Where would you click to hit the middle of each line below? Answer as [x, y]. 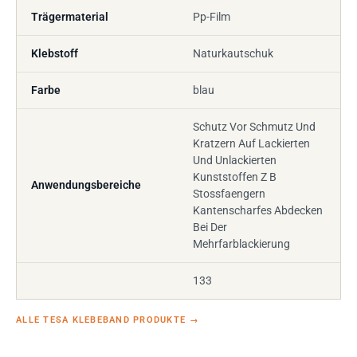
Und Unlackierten [235, 160]
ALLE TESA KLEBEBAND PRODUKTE [103, 320]
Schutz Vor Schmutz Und [254, 127]
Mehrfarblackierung [241, 244]
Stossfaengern [229, 194]
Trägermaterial [70, 17]
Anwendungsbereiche [86, 185]
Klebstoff [55, 53]
